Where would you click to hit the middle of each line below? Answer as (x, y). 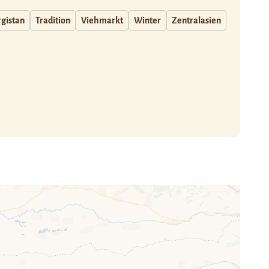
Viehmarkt (102, 20)
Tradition (53, 20)
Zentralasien (196, 20)
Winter (147, 20)
